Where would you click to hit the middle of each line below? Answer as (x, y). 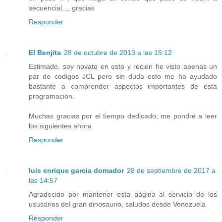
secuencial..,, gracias (62, 8)
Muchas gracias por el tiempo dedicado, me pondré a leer (123, 116)
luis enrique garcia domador (76, 170)
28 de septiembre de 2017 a (171, 170)
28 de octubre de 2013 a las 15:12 (118, 52)
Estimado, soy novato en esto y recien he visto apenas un (123, 66)
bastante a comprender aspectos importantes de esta (123, 86)
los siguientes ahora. (61, 126)
